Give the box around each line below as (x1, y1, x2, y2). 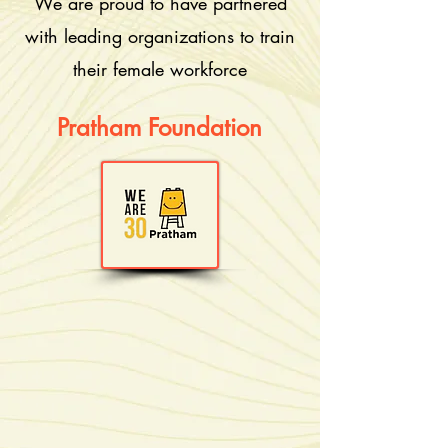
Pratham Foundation (57, 112, 262, 143)
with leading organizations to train (25, 24, 295, 48)
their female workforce (73, 57, 247, 81)
